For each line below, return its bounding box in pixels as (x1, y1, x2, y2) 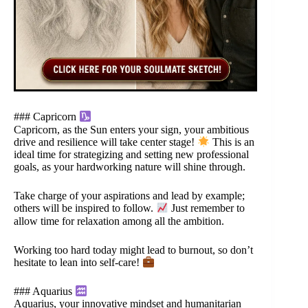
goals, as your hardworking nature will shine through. (14, 161, 245, 173)
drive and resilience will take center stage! (14, 136, 197, 148)
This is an (210, 136, 255, 148)
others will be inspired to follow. (14, 202, 156, 214)
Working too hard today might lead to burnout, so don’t (14, 243, 253, 256)
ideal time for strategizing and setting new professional (14, 148, 249, 161)
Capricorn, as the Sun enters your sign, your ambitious (14, 123, 249, 135)
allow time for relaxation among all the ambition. (14, 214, 224, 227)
